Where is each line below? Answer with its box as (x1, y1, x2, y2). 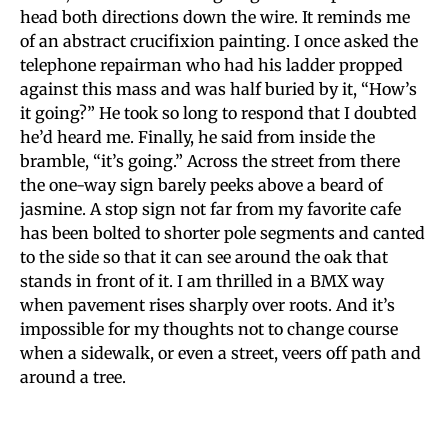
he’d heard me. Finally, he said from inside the (20, 126, 375, 147)
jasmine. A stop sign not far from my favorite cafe (20, 198, 401, 219)
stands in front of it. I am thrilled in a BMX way (20, 270, 384, 291)
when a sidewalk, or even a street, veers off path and (20, 342, 421, 363)
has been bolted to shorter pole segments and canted (20, 222, 425, 243)
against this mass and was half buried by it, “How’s (20, 78, 417, 99)
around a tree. (20, 366, 126, 387)
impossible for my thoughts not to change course (20, 318, 398, 339)
